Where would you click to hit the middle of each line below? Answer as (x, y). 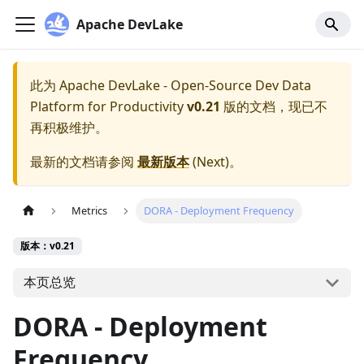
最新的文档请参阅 (84, 162)
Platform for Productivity (107, 106)
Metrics (90, 211)
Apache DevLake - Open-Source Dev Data (185, 85)
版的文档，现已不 (274, 106)
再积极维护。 (69, 128)
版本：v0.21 (48, 246)
